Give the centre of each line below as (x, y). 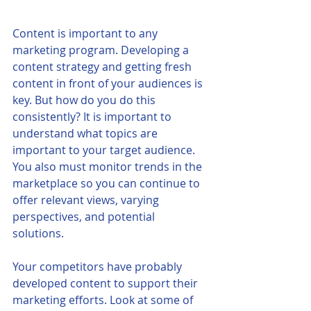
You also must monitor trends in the (109, 166)
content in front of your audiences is (109, 83)
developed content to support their (107, 283)
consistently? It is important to (93, 116)
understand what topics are (86, 133)
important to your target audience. (105, 150)
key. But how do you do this (85, 100)
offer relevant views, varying (87, 200)
